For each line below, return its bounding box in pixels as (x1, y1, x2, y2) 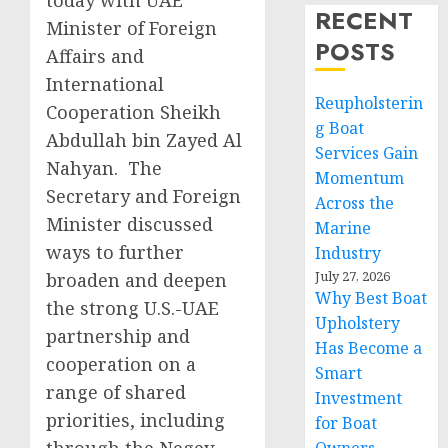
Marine (315, 217, 372, 239)
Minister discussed (46, 212, 213, 236)
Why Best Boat (315, 287, 428, 309)
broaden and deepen (46, 268, 227, 292)
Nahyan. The (46, 156, 162, 180)
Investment (315, 387, 403, 409)
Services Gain (315, 142, 419, 164)
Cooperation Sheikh (46, 100, 221, 124)
